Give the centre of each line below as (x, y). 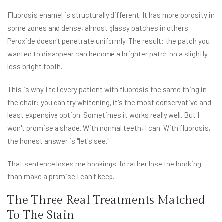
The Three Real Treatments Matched (106, 200)
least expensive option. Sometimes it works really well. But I (103, 115)
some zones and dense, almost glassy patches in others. (99, 28)
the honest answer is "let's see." (58, 141)
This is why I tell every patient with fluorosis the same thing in (107, 89)
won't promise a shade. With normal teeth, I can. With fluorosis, (109, 128)
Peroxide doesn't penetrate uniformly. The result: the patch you (109, 41)
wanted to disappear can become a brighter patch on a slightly (108, 54)
